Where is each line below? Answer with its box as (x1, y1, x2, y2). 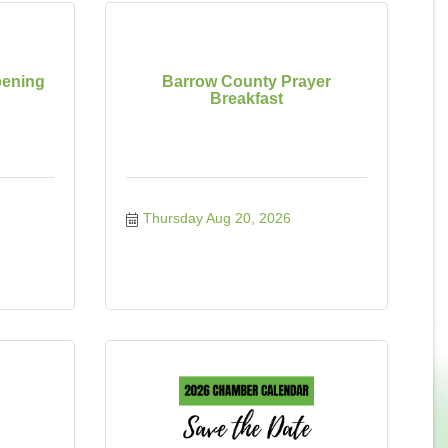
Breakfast (209, 90, 283, 107)
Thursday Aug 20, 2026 (143, 210, 291, 226)
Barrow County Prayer (161, 73, 331, 90)
